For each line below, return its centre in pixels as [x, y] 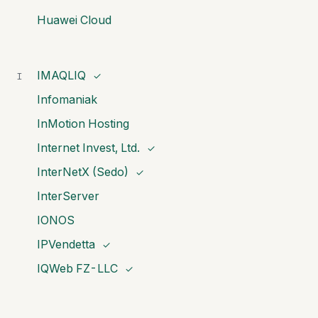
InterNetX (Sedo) [83, 172]
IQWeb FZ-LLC [77, 268]
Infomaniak [67, 99]
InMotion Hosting [83, 124]
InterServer [68, 196]
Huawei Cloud [74, 20]
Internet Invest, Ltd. [88, 148]
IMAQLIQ [61, 75]
